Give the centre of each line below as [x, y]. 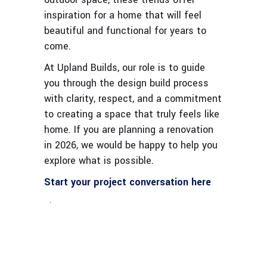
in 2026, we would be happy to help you [131, 145]
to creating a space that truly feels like [132, 114]
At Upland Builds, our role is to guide [125, 68]
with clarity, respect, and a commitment [133, 99]
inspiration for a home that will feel [123, 15]
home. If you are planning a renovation [129, 130]
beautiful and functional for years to [125, 31]
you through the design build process [126, 83]
